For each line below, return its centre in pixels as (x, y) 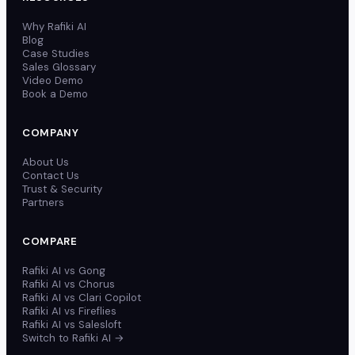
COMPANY (51, 133)
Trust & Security (62, 189)
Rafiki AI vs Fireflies (69, 311)
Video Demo (53, 81)
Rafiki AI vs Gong (64, 271)
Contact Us (51, 176)
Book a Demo (55, 94)
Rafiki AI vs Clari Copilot (82, 298)
